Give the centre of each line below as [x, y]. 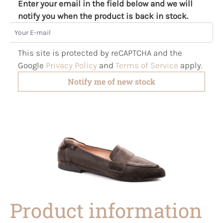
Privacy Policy [71, 65]
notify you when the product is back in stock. [103, 16]
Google [32, 65]
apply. [190, 65]
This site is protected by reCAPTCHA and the [100, 53]
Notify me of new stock [111, 81]
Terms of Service [147, 65]
